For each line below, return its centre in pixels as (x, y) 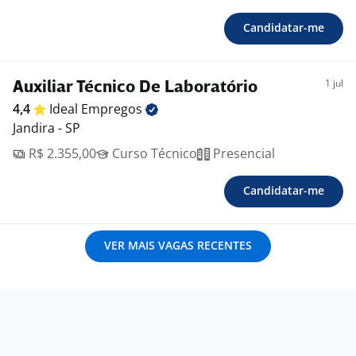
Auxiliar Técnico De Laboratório (135, 88)
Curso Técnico (153, 154)
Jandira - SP (46, 128)
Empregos (113, 109)
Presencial (242, 154)
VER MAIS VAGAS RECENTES (178, 246)
